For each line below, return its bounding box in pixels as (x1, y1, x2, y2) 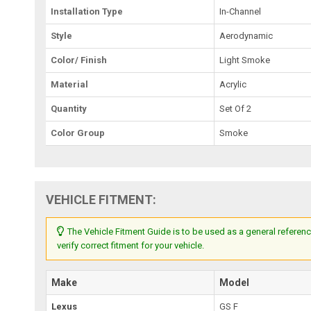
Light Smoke (219, 54, 271, 65)
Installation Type (51, 6, 124, 17)
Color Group (51, 127, 106, 138)
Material (51, 78, 89, 90)
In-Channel (219, 6, 262, 17)
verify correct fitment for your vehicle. (57, 239, 205, 251)
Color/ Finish (51, 54, 108, 65)
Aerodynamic (219, 30, 274, 41)
